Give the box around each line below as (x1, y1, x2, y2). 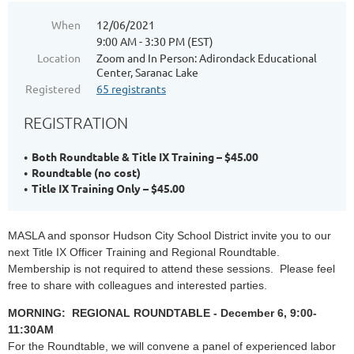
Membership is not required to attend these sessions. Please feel (8, 262, 335, 275)
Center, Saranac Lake (96, 65, 198, 79)
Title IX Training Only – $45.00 (32, 181, 185, 195)
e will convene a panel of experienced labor (119, 340, 336, 352)
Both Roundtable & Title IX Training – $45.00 (32, 149, 258, 164)
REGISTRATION (24, 113, 128, 132)
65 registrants (96, 81, 166, 96)
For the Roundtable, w (8, 340, 119, 352)
